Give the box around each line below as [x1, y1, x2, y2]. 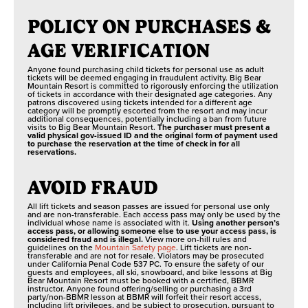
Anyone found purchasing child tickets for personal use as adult [27, 63, 264, 75]
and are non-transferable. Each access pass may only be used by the [27, 208, 280, 220]
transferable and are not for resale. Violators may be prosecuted [27, 250, 264, 261]
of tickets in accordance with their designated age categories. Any [27, 88, 272, 100]
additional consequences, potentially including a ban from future [27, 113, 267, 124]
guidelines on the [27, 241, 95, 253]
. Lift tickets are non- [176, 241, 252, 253]
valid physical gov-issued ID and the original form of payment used [27, 129, 278, 141]
